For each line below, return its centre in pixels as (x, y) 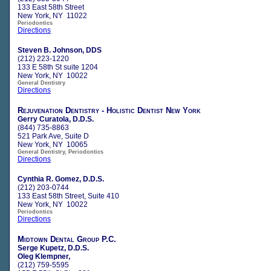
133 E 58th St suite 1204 (58, 67)
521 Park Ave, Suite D (53, 136)
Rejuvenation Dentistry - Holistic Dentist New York (109, 110)
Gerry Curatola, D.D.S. (56, 119)
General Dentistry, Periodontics (60, 152)
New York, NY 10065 (53, 144)
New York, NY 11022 (52, 15)
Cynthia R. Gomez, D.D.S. (61, 179)
